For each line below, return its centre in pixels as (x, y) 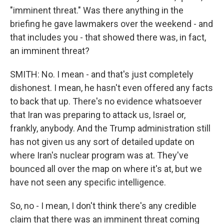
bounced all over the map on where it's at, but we (106, 169)
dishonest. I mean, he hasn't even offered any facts (111, 88)
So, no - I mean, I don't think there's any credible (103, 206)
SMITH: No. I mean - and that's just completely (102, 74)
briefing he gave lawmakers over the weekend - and (111, 24)
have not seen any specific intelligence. (88, 182)
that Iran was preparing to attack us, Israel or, (98, 115)
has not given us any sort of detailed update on (102, 142)
